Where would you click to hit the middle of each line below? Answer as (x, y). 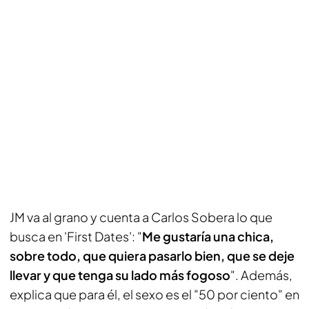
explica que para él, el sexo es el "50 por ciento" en (154, 294)
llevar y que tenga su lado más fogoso (120, 275)
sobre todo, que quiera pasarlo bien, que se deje (152, 256)
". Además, (261, 275)
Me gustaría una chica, (208, 236)
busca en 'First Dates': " (76, 236)
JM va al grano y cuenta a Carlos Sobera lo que (141, 217)
